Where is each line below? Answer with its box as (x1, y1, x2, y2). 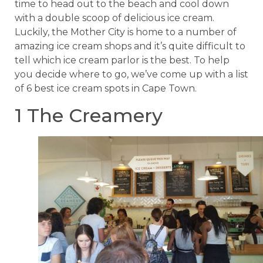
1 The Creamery (15, 103, 163, 127)
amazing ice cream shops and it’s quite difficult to (15, 41, 245, 52)
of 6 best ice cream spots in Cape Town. (15, 83, 197, 95)
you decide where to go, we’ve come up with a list (15, 69, 248, 80)
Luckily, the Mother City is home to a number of (15, 26, 237, 38)
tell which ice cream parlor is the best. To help (15, 55, 230, 66)
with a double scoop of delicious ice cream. (15, 12, 214, 24)
